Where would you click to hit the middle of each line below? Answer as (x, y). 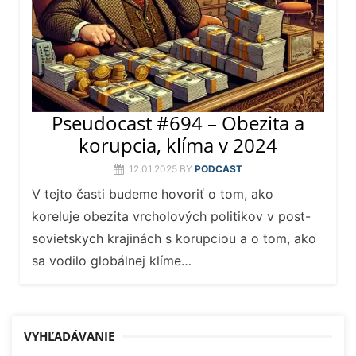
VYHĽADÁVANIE (69, 337)
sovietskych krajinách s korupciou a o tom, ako (174, 239)
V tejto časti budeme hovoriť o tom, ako (153, 194)
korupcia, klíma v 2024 (178, 145)
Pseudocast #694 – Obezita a (178, 123)
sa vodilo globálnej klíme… (112, 261)
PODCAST (219, 169)
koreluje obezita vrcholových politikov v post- (171, 217)
